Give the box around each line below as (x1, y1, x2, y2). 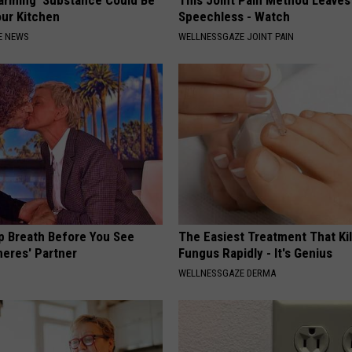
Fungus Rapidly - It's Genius (178, 244, 333, 261)
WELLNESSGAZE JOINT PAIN (178, 30, 295, 42)
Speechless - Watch (178, 8, 291, 24)
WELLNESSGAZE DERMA (178, 266, 277, 279)
